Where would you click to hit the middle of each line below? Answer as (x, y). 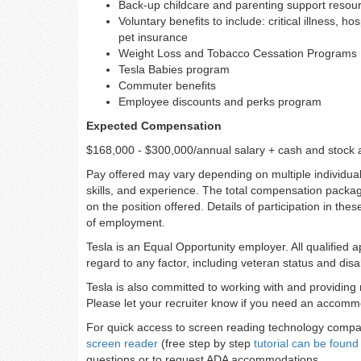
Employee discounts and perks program (220, 102)
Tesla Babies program (174, 69)
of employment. (126, 222)
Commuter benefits (167, 85)
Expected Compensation (154, 126)
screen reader (122, 343)
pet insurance (153, 37)
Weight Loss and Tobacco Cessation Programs (238, 53)
